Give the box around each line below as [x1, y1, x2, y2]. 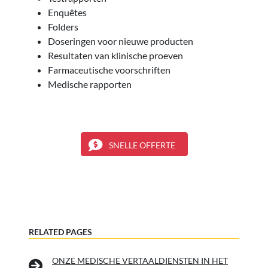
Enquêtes [48, 7, 87, 19]
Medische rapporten [48, 78, 132, 90]
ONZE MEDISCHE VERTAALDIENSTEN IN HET [52, 255, 228, 266]
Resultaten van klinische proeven [48, 50, 183, 62]
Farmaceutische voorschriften [48, 64, 170, 76]
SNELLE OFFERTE [108, 140, 175, 151]
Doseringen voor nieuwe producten [48, 35, 193, 47]
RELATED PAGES [29, 227, 92, 237]
